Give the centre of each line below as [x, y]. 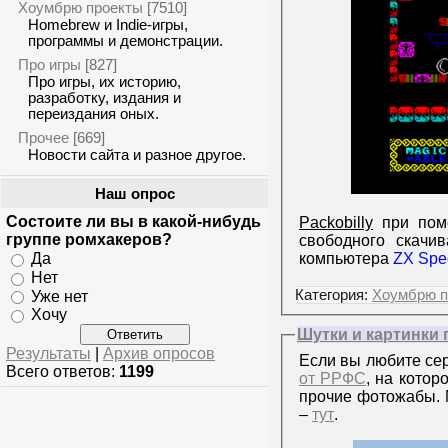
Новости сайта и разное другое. [137, 155]
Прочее [43, 137]
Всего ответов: [62, 372]
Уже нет [59, 296]
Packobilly [336, 223]
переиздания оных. [93, 114]
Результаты [48, 354]
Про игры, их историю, [104, 82]
